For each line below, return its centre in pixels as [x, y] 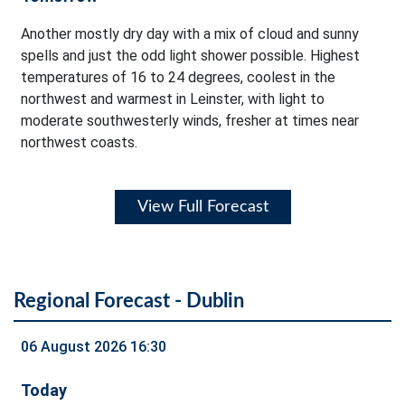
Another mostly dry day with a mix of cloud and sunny [190, 34]
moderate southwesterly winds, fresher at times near [190, 121]
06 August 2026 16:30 [94, 347]
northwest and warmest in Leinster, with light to [173, 99]
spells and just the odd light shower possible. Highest [190, 56]
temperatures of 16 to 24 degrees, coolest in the [178, 78]
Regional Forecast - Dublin [129, 301]
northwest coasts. [79, 143]
